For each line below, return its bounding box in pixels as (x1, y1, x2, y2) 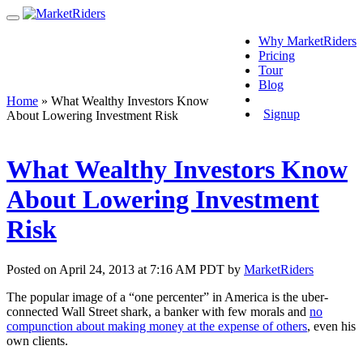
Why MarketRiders (258, 34, 357, 48)
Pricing (258, 49, 295, 62)
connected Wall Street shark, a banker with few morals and (6, 304, 310, 318)
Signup (263, 107, 300, 121)
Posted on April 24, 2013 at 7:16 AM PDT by (6, 262, 244, 276)
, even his (307, 318, 356, 333)
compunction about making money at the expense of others (6, 318, 307, 333)
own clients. (6, 333, 68, 348)
